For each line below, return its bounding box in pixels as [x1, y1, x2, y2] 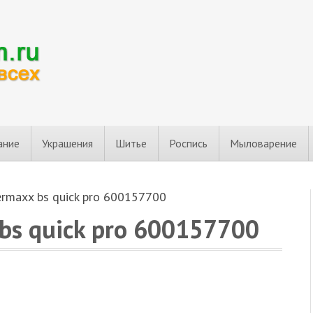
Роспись [169, 136, 208, 150]
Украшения [42, 136, 93, 150]
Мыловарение [230, 136, 297, 150]
